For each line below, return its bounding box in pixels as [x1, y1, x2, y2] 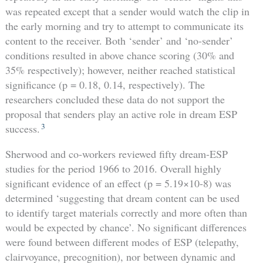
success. [5, 122, 40, 136]
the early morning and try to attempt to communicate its [5, 19, 244, 33]
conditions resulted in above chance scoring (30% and [5, 48, 234, 63]
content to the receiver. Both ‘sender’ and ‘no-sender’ [5, 33, 233, 48]
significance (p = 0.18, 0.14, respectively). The [5, 77, 205, 92]
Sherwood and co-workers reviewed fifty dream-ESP [5, 147, 228, 161]
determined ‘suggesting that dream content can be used [5, 191, 240, 205]
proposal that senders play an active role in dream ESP [5, 107, 237, 122]
